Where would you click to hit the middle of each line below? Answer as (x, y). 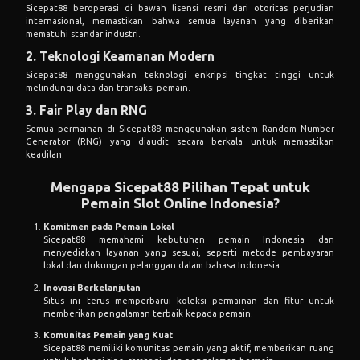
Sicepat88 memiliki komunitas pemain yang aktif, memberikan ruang (189, 348)
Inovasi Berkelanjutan (92, 287)
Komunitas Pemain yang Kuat (108, 335)
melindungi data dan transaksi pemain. (108, 88)
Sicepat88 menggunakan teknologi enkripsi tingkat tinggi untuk (180, 75)
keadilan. (45, 154)
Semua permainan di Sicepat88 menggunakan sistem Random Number (180, 128)
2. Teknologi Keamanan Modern (120, 57)
